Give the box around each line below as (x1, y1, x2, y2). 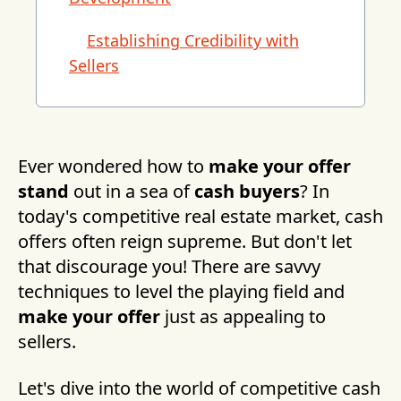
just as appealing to (160, 304, 326, 328)
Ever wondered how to (18, 154, 209, 178)
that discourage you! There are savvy (18, 254, 320, 278)
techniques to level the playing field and (18, 279, 345, 303)
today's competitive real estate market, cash (18, 204, 383, 228)
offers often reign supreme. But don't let (18, 229, 352, 253)
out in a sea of (69, 179, 194, 203)
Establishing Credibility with (87, 30, 299, 51)
